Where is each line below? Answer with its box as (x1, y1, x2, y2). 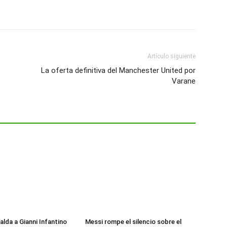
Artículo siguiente (147, 53, 196, 60)
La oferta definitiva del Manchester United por (41, 66, 196, 75)
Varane (172, 77, 196, 86)
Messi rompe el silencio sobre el (85, 218, 181, 226)
